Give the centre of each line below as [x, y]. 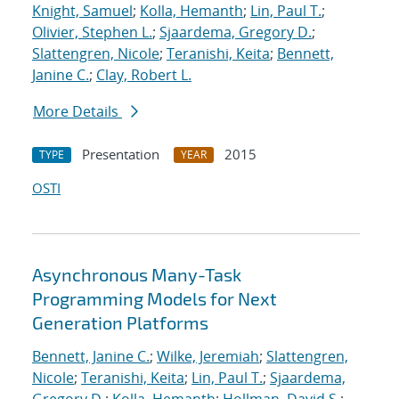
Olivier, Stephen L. [92, 33]
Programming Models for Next [155, 299]
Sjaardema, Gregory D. [236, 33]
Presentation [121, 155]
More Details [77, 112]
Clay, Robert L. [144, 75]
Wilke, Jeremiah [208, 357]
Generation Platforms [120, 323]
